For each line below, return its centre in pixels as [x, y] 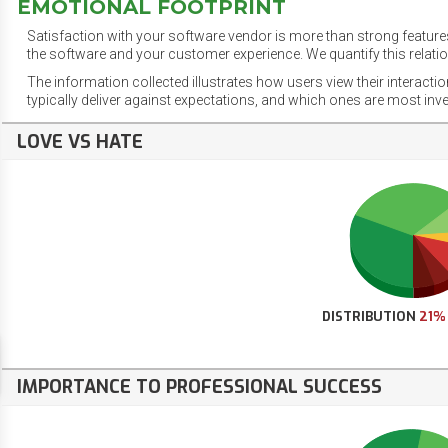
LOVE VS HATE [80, 141]
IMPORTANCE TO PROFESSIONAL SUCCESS [199, 387]
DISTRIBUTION [370, 317]
